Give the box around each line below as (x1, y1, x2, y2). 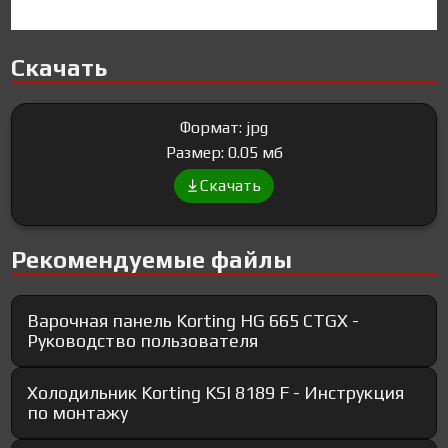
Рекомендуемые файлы (11, 246, 293, 274)
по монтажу (27, 402, 129, 424)
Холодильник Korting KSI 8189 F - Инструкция (27, 382, 405, 404)
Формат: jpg (180, 118, 268, 138)
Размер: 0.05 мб (165, 143, 283, 163)
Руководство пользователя (27, 330, 259, 352)
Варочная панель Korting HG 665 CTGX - (27, 310, 360, 332)
